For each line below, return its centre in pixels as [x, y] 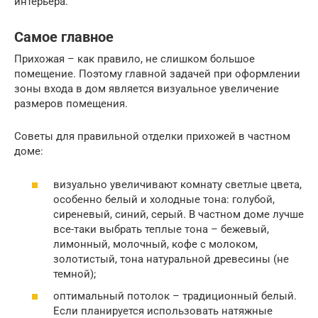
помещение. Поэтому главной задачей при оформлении [157, 74]
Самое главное [64, 38]
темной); [75, 274]
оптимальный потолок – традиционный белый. [175, 296]
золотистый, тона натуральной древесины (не [171, 259]
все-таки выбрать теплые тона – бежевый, [161, 229]
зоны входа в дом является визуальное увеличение [147, 89]
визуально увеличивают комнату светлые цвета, [177, 184]
